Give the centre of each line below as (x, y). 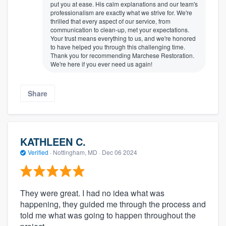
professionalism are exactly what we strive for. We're (121, 12)
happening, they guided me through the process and (113, 204)
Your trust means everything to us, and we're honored (123, 38)
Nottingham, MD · (77, 152)
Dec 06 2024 (120, 152)
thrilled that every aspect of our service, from (110, 21)
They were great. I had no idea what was (92, 193)
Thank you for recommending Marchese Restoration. (122, 55)
